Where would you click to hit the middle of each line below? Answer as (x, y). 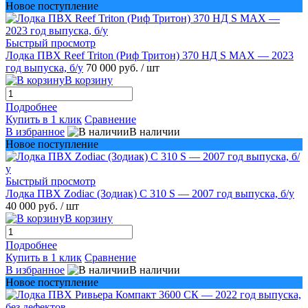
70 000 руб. (113, 67)
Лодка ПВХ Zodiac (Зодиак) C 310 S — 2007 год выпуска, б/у (150, 193)
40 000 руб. (33, 206)
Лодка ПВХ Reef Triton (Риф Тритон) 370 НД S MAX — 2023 (150, 55)
